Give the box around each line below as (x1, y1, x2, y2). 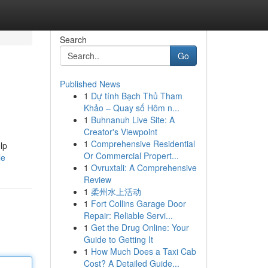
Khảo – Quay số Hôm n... (83, 102, 179, 114)
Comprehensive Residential (90, 138, 195, 150)
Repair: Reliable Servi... (83, 209, 173, 221)
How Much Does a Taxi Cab (90, 245, 196, 257)
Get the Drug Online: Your (90, 221, 189, 233)
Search (59, 33, 87, 45)
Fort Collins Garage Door (90, 197, 186, 209)
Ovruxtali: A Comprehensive (90, 162, 197, 173)
